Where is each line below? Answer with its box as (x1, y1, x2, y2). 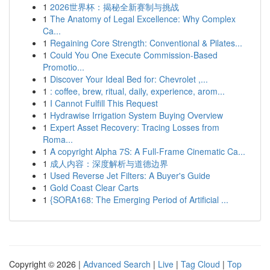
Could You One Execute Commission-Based (50, 49, 218, 61)
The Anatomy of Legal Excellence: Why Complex (50, 13, 236, 25)
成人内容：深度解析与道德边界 (50, 157, 168, 169)
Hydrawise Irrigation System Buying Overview (50, 109, 223, 121)
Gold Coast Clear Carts (50, 181, 139, 193)
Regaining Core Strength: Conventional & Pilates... (50, 37, 242, 49)
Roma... (43, 133, 73, 145)
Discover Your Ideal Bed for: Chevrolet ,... (50, 73, 208, 85)
